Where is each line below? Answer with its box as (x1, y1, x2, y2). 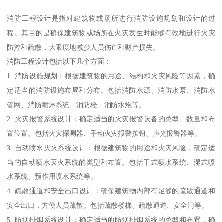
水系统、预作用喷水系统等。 (7, 172, 98, 180)
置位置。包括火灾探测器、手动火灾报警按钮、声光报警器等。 (7, 129, 202, 137)
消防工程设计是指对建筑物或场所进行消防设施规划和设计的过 (7, 14, 215, 22)
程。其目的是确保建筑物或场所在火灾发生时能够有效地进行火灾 (7, 28, 215, 37)
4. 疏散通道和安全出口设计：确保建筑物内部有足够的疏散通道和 (7, 186, 215, 195)
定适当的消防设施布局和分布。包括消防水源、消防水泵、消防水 (7, 86, 215, 94)
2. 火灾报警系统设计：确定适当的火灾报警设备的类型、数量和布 (7, 114, 215, 123)
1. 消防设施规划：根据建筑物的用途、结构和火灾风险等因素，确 (7, 71, 215, 80)
